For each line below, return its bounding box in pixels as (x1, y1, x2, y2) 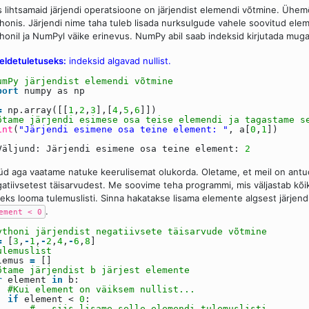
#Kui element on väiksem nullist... (8, 284, 195, 295)
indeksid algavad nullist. (66, 55, 171, 67)
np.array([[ (8, 105, 68, 116)
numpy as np (24, 86, 85, 97)
